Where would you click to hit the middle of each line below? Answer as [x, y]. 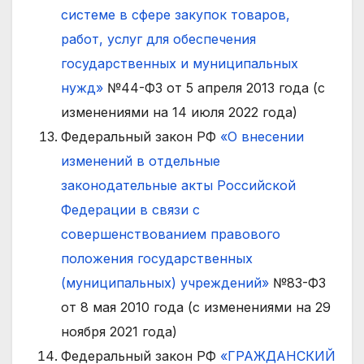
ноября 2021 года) [119, 332]
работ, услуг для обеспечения [158, 39]
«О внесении [262, 137]
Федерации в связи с [130, 210]
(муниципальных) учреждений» [165, 283]
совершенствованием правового [171, 234]
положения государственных [157, 259]
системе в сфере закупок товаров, [175, 15]
